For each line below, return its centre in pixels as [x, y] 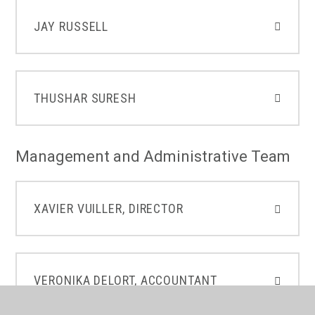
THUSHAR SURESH [85, 98]
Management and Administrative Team [153, 156]
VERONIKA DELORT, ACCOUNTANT [126, 281]
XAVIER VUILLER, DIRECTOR [109, 208]
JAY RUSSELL [71, 26]
